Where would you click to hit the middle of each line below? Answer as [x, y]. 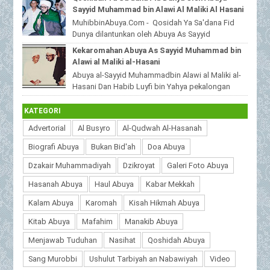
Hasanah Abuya [56, 184]
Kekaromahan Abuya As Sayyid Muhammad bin [156, 51]
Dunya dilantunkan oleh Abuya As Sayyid [141, 34]
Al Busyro [94, 128]
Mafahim [98, 222]
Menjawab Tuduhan [63, 240]
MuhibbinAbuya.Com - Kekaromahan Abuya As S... [160, 98]
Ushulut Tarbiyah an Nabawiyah [144, 259]
